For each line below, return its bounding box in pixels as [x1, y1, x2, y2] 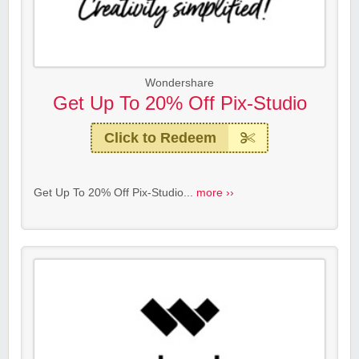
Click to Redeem [104, 130, 216, 147]
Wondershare [145, 77, 214, 90]
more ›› [196, 187, 234, 200]
